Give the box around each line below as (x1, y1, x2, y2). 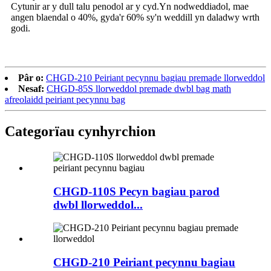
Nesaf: (18, 83, 44, 94)
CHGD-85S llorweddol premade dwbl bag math (47, 83, 231, 94)
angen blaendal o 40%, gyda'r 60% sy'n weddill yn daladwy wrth (11, 11, 260, 22)
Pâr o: (18, 72, 44, 83)
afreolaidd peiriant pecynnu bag (5, 94, 125, 105)
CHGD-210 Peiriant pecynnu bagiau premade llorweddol (46, 72, 265, 83)
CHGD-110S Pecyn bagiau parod (53, 184, 220, 198)
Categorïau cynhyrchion (5, 123, 155, 139)
